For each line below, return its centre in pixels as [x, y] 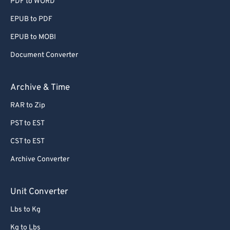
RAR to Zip [28, 106]
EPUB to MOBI [33, 37]
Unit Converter [39, 192]
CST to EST [27, 141]
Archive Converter [40, 159]
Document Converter [44, 55]
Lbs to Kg [25, 210]
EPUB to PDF [31, 19]
